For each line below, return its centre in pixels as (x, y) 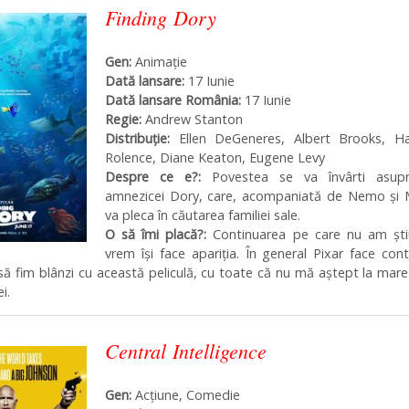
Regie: (123, 120)
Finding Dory (161, 18)
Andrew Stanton (192, 120)
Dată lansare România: (173, 100)
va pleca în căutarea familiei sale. (203, 215)
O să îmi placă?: (156, 235)
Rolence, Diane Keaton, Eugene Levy (215, 158)
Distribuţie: (142, 139)
